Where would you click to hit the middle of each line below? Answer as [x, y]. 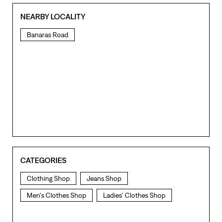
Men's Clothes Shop [56, 195]
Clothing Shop [48, 178]
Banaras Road [48, 34]
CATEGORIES [43, 160]
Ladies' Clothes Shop [134, 195]
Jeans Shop [104, 178]
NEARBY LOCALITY [53, 16]
